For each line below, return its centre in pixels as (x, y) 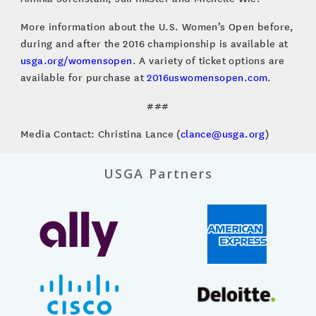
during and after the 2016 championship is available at (154, 43)
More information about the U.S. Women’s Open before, (157, 26)
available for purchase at (84, 77)
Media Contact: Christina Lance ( (100, 133)
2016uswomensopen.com (207, 77)
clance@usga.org (223, 133)
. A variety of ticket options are (208, 60)
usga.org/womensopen (76, 60)
